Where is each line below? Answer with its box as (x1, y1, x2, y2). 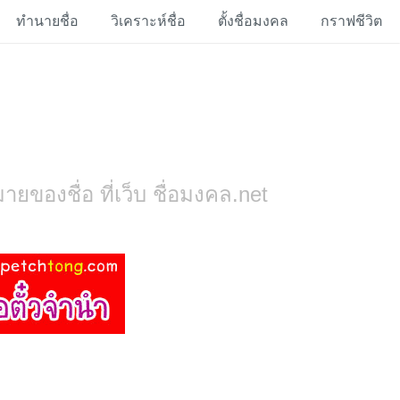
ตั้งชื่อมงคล (218, 13, 288, 29)
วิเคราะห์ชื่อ (111, 13, 186, 29)
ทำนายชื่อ (16, 13, 79, 29)
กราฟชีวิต (321, 13, 382, 29)
